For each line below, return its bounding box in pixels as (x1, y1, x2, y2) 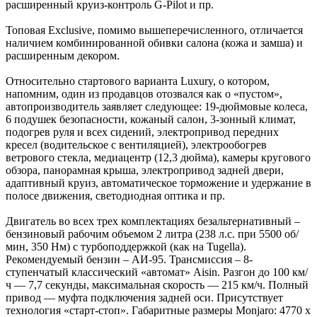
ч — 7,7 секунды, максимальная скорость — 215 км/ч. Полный (6, 279, 309, 292)
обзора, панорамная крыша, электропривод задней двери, (6, 164, 284, 177)
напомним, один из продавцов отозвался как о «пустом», (6, 88, 282, 100)
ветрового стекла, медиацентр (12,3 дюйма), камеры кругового (6, 151, 311, 164)
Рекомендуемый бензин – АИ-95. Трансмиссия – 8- (6, 253, 253, 266)
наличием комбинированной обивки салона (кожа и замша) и (6, 37, 303, 50)
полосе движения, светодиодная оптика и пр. (6, 190, 225, 202)
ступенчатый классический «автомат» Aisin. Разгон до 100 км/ (6, 266, 308, 279)
